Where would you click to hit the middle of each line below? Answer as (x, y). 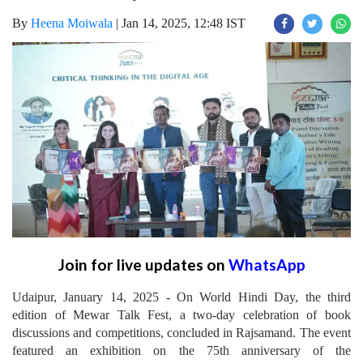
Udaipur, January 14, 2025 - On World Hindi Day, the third (181, 297)
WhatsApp (267, 264)
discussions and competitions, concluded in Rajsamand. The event (181, 332)
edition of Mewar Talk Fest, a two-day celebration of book (181, 314)
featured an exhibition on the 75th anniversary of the (181, 350)
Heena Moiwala (72, 23)
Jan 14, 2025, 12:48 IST (184, 23)
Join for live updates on (143, 264)
